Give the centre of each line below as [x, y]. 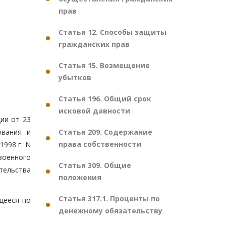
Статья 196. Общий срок [105, 99]
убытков [75, 77]
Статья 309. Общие [95, 165]
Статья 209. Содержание [105, 132]
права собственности [100, 144]
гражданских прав [94, 44]
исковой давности [94, 111]
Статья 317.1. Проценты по [109, 199]
